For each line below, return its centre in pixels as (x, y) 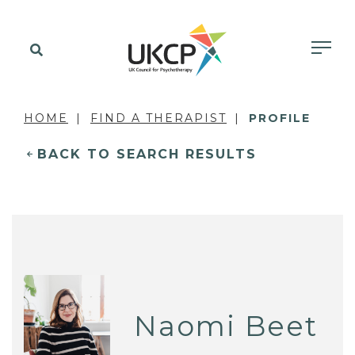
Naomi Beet (226, 326)
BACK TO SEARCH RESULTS (147, 154)
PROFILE (280, 118)
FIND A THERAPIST (158, 118)
